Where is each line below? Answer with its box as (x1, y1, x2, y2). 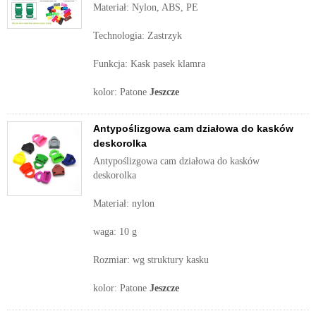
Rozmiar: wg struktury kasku (93, 255, 209, 265)
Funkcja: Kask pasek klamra (93, 59, 205, 69)
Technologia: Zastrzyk (93, 30, 188, 41)
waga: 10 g (93, 226, 137, 237)
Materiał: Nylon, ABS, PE (93, 2, 198, 13)
